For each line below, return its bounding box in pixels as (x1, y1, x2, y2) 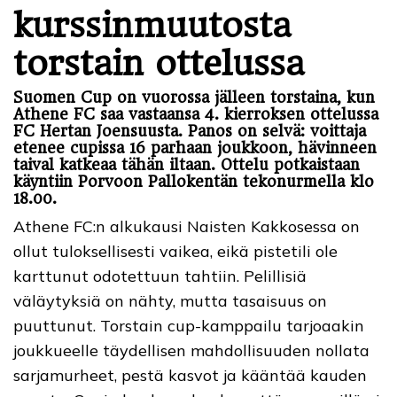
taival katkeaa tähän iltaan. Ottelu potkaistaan (13, 155, 360, 174)
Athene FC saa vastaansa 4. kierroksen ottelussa (13, 105, 378, 123)
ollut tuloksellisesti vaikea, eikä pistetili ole (13, 240, 338, 261)
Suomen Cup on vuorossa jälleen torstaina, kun (13, 88, 375, 106)
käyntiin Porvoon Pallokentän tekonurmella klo (13, 172, 374, 191)
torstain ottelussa (13, 43, 304, 83)
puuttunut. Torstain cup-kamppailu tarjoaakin (13, 315, 364, 336)
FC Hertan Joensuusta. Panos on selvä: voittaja (13, 121, 366, 140)
